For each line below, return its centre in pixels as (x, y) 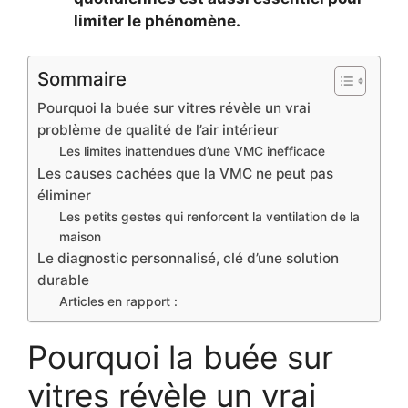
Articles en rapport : (119, 302)
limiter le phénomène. (157, 20)
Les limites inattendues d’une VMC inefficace (193, 152)
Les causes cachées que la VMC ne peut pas (185, 174)
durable (63, 280)
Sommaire (82, 79)
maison (81, 237)
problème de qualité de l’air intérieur (158, 130)
